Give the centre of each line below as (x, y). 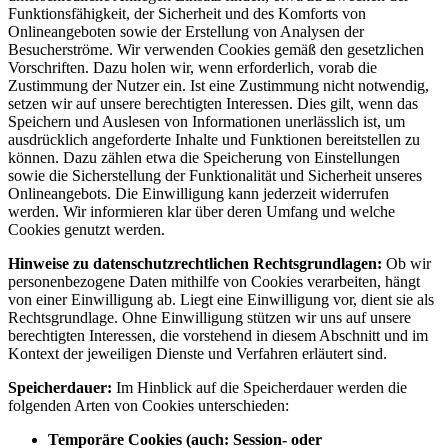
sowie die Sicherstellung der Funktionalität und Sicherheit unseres (215, 175)
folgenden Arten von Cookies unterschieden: (148, 405)
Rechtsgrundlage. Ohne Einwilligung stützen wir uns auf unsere (209, 317)
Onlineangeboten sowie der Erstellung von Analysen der (186, 31)
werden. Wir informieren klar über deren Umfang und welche (201, 211)
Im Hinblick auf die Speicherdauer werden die (261, 387)
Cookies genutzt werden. (86, 229)
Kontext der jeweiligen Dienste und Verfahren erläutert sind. (197, 353)
